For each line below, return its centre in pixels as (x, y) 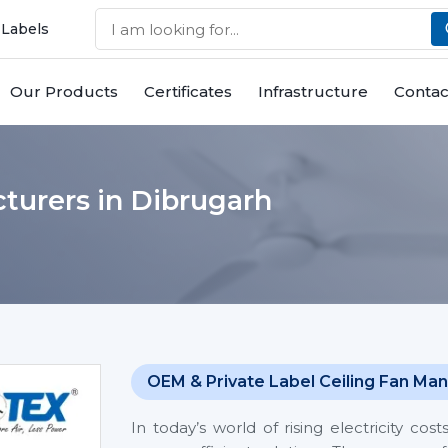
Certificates (188, 91)
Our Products (64, 91)
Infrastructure (313, 91)
